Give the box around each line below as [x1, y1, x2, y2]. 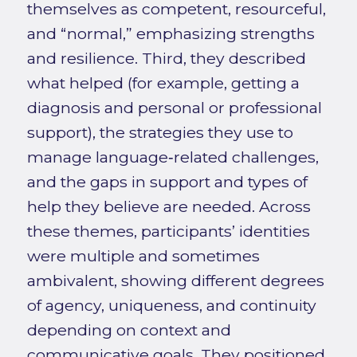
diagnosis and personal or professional [26, 98, 322, 118]
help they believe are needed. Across [26, 197, 311, 217]
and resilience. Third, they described [26, 49, 306, 69]
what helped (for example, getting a [26, 73, 300, 93]
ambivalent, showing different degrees [26, 271, 324, 291]
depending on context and [26, 320, 231, 340]
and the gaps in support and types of [26, 172, 308, 192]
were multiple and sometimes [26, 246, 260, 266]
